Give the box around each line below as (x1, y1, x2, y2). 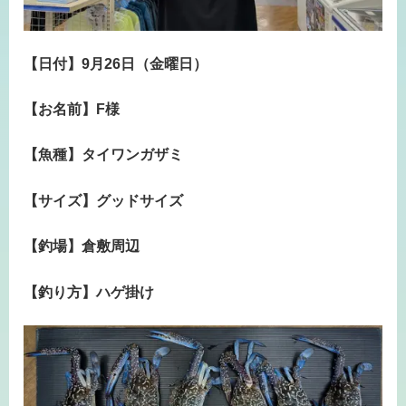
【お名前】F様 (24, 101, 120, 117)
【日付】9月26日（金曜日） (24, 55, 208, 72)
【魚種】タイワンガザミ (24, 147, 183, 163)
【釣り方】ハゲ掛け (24, 284, 154, 300)
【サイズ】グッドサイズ (24, 192, 183, 208)
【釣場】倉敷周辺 (24, 238, 140, 255)
